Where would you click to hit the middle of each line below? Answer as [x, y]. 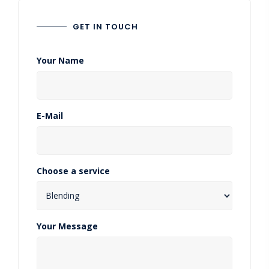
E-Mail [50, 115]
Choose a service [73, 171]
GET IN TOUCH [105, 26]
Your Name [60, 60]
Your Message [67, 226]
